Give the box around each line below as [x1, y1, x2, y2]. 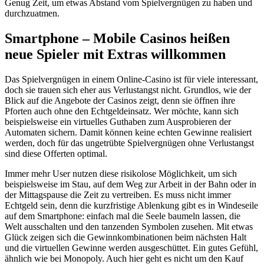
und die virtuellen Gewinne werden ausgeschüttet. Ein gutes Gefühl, [5, 243, 258, 253]
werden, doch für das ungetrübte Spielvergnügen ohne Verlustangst [5, 138, 254, 148]
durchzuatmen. [5, 8, 60, 19]
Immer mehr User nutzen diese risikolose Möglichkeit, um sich [5, 169, 237, 179]
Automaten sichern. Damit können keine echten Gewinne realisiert [5, 127, 252, 138]
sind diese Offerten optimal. [5, 148, 107, 159]
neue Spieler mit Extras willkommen [5, 47, 226, 62]
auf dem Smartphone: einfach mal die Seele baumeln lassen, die [5, 211, 240, 222]
